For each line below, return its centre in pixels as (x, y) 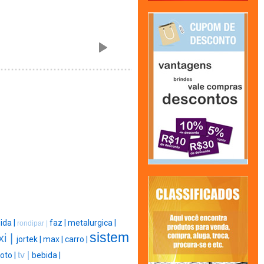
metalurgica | (92, 223)
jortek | (29, 240)
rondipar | (33, 224)
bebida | (46, 255)
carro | (77, 240)
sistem (109, 238)
